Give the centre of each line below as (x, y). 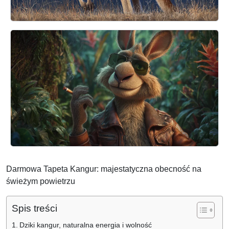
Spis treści (35, 209)
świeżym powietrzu (41, 181)
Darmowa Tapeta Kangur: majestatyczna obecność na (104, 169)
